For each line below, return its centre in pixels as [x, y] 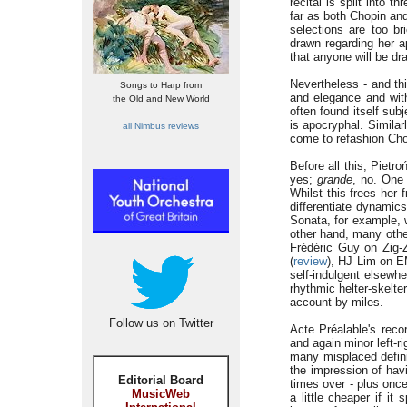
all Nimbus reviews [161, 126]
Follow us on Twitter [161, 323]
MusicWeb [161, 394]
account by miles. [337, 302]
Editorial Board [161, 380]
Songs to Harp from [161, 85]
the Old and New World [161, 99]
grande [334, 179]
